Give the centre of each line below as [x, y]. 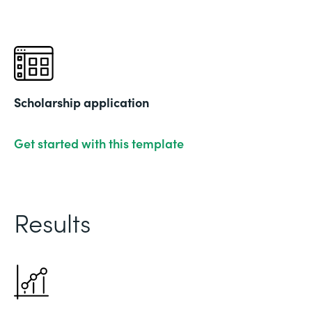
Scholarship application [81, 102]
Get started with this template [99, 143]
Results [52, 221]
